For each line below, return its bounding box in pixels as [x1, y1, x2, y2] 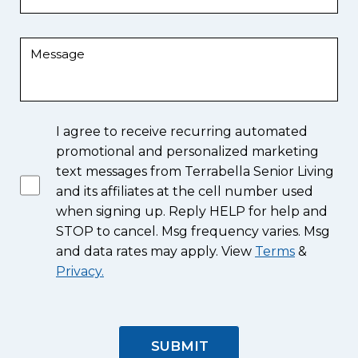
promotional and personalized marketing [56, 144, 319, 159]
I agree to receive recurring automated [56, 124, 308, 139]
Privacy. [56, 264, 104, 279]
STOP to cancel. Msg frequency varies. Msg [56, 224, 330, 239]
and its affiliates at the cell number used [56, 184, 313, 199]
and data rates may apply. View [56, 244, 255, 259]
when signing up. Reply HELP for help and [56, 204, 328, 219]
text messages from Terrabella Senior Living [56, 164, 334, 179]
